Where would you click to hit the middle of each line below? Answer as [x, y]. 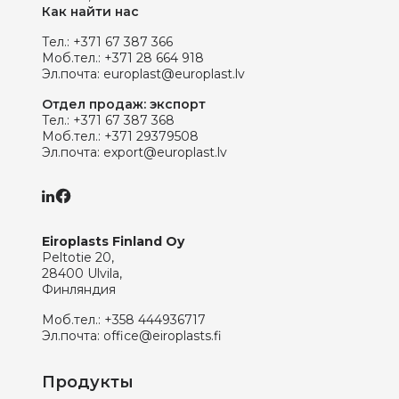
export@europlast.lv [165, 152]
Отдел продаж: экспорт [124, 104]
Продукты [88, 383]
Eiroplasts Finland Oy [113, 242]
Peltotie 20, [78, 258]
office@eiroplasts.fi [163, 336]
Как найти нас [90, 12]
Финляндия [79, 290]
